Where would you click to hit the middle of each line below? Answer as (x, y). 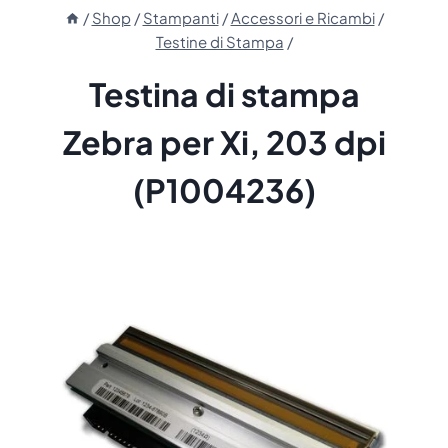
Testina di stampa (224, 94)
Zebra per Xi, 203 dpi (224, 142)
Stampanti (180, 18)
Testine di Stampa (219, 42)
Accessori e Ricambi (302, 18)
